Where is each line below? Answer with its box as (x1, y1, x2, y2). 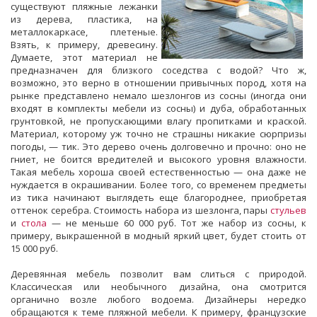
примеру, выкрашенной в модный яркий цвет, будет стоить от (11, 229, 306, 242)
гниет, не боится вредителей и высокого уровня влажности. (11, 152, 306, 166)
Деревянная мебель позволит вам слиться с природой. (11, 267, 306, 280)
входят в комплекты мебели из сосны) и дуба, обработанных (11, 101, 306, 115)
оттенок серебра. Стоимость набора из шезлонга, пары (11, 203, 270, 217)
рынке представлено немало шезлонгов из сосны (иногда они (11, 88, 306, 102)
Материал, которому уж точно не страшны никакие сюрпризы (11, 127, 306, 140)
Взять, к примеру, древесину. (11, 38, 158, 51)
